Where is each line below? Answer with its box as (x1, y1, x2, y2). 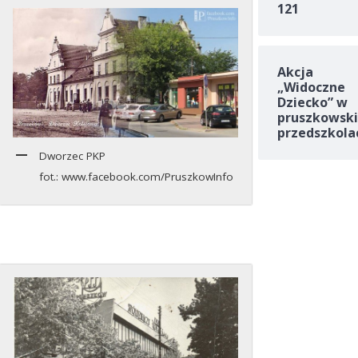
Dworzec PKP (39, 148, 105, 163)
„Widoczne (276, 78, 345, 97)
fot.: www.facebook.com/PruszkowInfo (39, 169, 233, 184)
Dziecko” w (276, 93, 348, 112)
